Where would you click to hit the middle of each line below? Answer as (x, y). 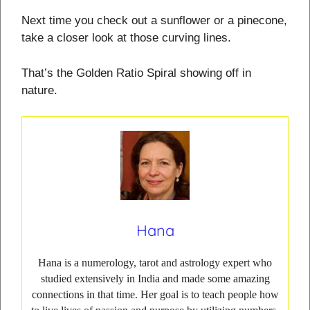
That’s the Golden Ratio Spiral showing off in (136, 73)
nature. (39, 90)
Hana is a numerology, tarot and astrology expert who (155, 263)
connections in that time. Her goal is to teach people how (155, 295)
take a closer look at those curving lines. (126, 38)
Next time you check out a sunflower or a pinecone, (154, 21)
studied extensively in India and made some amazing (155, 279)
